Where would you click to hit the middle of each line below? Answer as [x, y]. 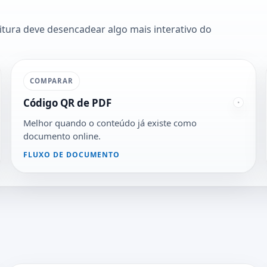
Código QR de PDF [68, 103]
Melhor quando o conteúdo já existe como [110, 122]
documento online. [62, 136]
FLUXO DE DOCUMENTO [72, 155]
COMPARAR [52, 80]
